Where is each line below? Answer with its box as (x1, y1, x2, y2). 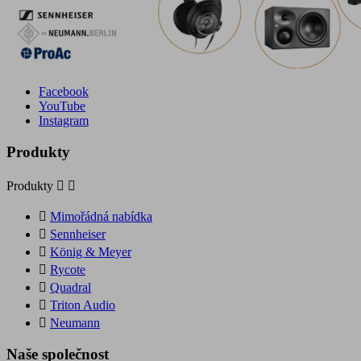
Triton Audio (50, 297, 115, 312)
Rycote (50, 262, 85, 276)
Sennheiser (50, 226, 106, 241)
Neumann (50, 315, 100, 330)
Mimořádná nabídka (50, 209, 152, 223)
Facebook (39, 85, 89, 99)
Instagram (39, 114, 89, 128)
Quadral (50, 280, 91, 294)
